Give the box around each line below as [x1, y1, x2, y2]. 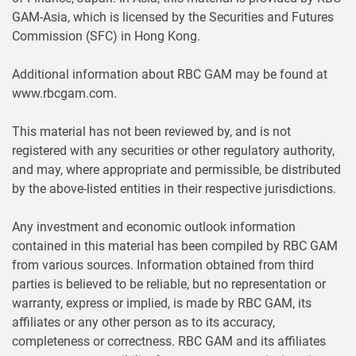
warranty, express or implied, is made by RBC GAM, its [12, 295, 311, 311]
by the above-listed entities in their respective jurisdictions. [12, 180, 336, 196]
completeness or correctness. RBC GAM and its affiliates [12, 333, 326, 349]
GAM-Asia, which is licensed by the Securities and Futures [12, 9, 334, 25]
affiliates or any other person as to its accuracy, [12, 314, 275, 330]
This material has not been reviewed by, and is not [12, 123, 291, 139]
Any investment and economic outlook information [12, 219, 296, 234]
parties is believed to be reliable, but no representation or [12, 276, 326, 292]
